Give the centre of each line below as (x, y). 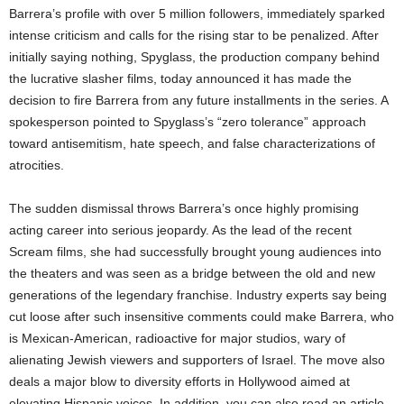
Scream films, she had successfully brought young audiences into (195, 251)
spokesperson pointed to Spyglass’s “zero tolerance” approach (188, 121)
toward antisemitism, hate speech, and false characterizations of (192, 143)
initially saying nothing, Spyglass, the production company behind (194, 56)
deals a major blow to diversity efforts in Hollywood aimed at (179, 381)
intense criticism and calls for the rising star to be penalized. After (194, 35)
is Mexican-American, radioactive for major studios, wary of (177, 338)
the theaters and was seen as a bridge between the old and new (192, 273)
